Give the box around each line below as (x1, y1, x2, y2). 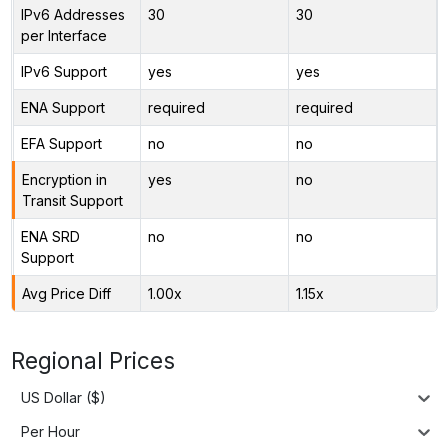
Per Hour (21, 423, 80, 441)
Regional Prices (10, 346, 175, 374)
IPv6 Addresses (20, 5, 125, 23)
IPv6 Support (20, 62, 107, 80)
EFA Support (20, 134, 102, 152)
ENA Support (20, 98, 105, 116)
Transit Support (21, 191, 123, 209)
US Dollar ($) (21, 389, 106, 407)
